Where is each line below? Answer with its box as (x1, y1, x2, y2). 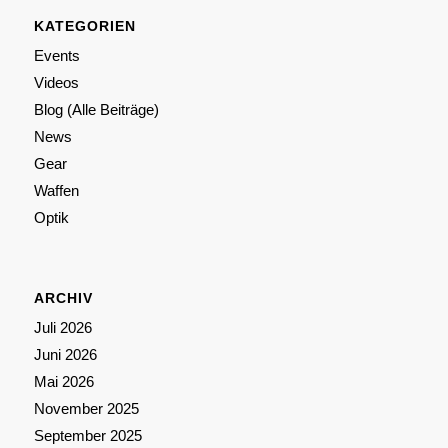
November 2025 (33, 400, 139, 418)
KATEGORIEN (33, 18, 136, 35)
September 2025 (33, 427, 142, 445)
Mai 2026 (33, 373, 94, 391)
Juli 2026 (33, 319, 92, 337)
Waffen (33, 182, 79, 200)
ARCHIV (33, 290, 93, 307)
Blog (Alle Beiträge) (33, 101, 159, 119)
